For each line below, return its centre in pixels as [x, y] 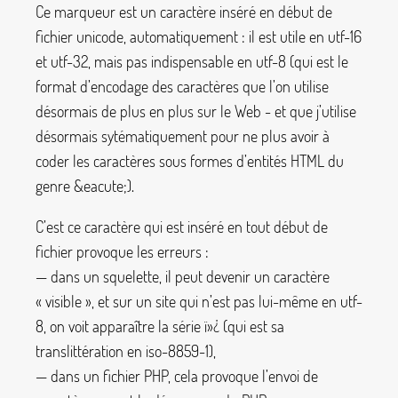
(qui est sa [252, 326]
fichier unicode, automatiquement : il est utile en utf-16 [199, 36]
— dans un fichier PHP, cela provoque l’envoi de [177, 375]
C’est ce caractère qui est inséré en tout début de [182, 226]
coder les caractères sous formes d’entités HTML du [190, 160]
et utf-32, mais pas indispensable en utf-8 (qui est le [192, 61]
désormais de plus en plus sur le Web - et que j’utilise [196, 111]
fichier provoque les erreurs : [122, 251]
